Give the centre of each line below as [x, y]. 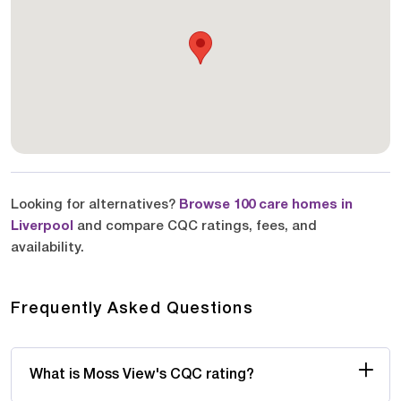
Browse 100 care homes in [266, 205]
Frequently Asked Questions [132, 308]
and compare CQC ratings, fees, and [195, 226]
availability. [47, 247]
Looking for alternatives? [95, 205]
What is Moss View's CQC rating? [142, 375]
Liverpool [42, 226]
